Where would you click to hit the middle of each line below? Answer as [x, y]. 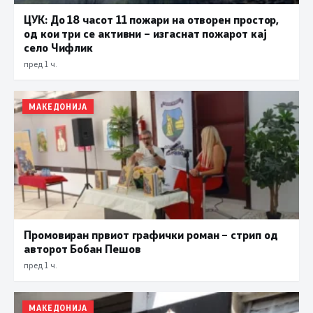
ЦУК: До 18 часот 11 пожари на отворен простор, [152, 20]
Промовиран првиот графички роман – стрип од [151, 234]
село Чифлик [59, 48]
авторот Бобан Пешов [82, 248]
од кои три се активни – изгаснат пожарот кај [145, 34]
